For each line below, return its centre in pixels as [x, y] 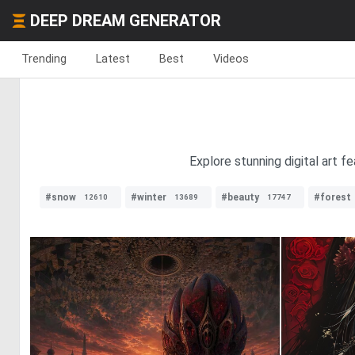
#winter [149, 197]
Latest [113, 59]
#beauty [240, 197]
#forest [332, 197]
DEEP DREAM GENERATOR [126, 21]
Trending [44, 59]
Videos [231, 59]
